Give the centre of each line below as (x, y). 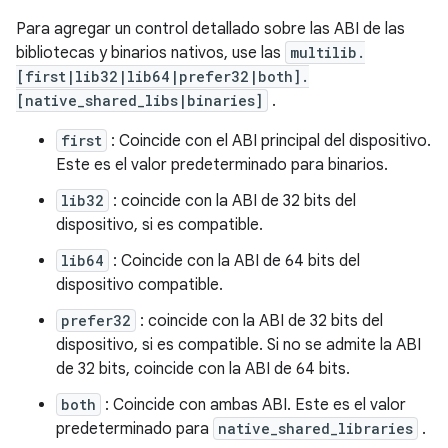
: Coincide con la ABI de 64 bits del (234, 260)
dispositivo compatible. (139, 284)
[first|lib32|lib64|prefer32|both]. (162, 76)
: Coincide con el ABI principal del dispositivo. (269, 140)
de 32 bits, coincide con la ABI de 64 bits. (203, 368)
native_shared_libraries (315, 428)
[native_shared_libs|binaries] (139, 100)
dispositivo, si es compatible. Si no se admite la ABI (238, 344)
